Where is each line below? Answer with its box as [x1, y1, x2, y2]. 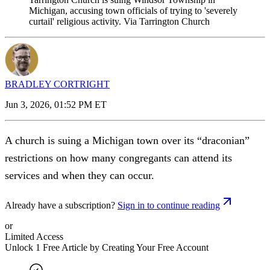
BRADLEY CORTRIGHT [5, 78, 110, 89]
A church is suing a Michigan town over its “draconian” [5, 134, 250, 146]
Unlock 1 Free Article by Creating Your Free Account [5, 242, 209, 253]
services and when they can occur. [5, 169, 157, 181]
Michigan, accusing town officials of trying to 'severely [29, 5, 237, 16]
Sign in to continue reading [118, 199, 220, 210]
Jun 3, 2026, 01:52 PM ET [5, 99, 107, 110]
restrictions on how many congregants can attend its [5, 151, 232, 164]
